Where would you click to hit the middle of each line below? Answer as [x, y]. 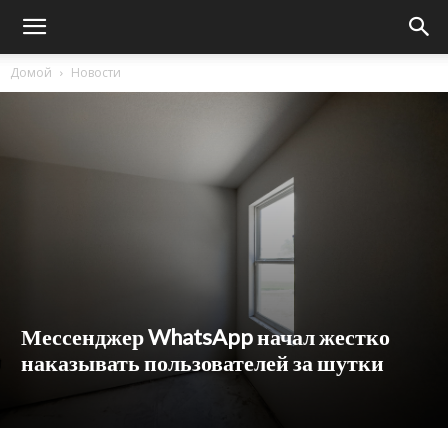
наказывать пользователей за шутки [202, 362]
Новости [96, 72]
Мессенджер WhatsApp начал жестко [205, 336]
